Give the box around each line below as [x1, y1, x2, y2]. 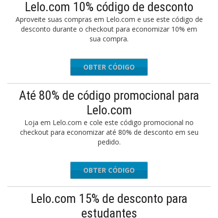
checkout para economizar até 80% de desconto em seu [19, 127, 199, 137]
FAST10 [118, 62, 142, 72]
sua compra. [90, 34, 128, 43]
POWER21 [110, 165, 142, 175]
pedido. [97, 137, 121, 146]
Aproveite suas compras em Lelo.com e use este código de [15, 15, 203, 24]
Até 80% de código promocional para [19, 88, 199, 103]
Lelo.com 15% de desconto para [31, 191, 187, 206]
